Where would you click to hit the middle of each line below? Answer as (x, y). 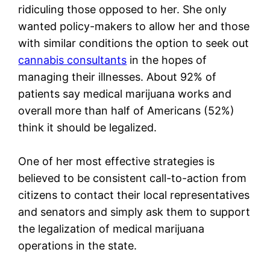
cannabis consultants (73, 60)
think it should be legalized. (88, 127)
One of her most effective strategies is (117, 161)
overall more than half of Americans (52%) (127, 110)
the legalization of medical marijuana (111, 228)
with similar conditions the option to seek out (134, 43)
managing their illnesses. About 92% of (118, 77)
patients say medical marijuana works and (125, 93)
